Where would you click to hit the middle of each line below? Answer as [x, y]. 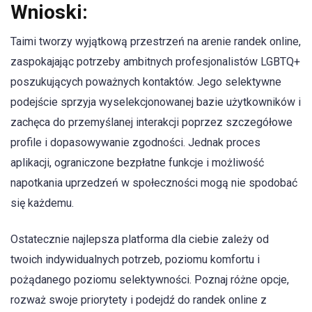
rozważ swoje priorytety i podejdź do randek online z [139, 299]
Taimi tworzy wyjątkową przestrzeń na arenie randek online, [156, 41]
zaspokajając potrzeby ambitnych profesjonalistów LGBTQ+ [155, 61]
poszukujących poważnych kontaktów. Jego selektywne [146, 81]
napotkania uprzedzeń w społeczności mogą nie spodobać [154, 182]
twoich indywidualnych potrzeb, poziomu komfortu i [135, 259]
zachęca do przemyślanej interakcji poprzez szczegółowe [151, 122]
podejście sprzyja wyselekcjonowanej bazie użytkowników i [156, 102]
